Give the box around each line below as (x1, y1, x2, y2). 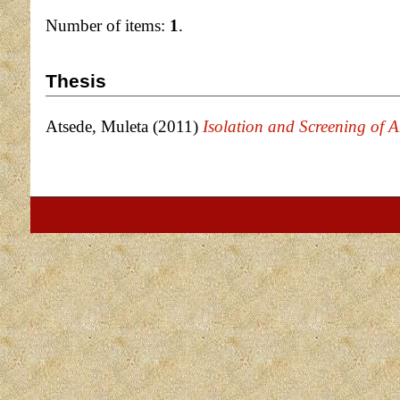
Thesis (45, 71, 106, 91)
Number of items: (45, 16, 170, 35)
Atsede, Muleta (45, 117, 148, 136)
